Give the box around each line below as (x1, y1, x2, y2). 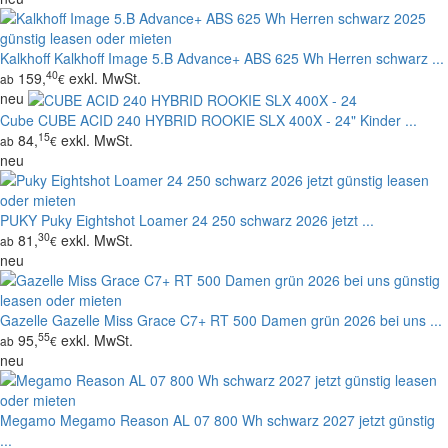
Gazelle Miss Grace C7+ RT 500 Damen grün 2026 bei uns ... (52, 310, 442, 331)
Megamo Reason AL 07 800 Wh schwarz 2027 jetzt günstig (60, 410, 435, 431)
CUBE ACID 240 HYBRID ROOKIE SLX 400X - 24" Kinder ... (38, 110, 417, 131)
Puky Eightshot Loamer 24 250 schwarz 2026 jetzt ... (41, 210, 374, 231)
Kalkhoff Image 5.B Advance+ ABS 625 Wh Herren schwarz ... (54, 47, 444, 68)
